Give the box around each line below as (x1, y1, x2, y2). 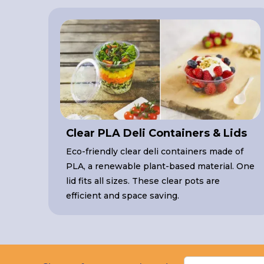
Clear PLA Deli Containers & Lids (66, 127, 247, 140)
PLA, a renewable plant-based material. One (66, 161, 255, 172)
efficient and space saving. (66, 190, 179, 202)
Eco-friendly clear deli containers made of (66, 146, 243, 157)
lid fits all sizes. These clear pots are (66, 176, 220, 187)
